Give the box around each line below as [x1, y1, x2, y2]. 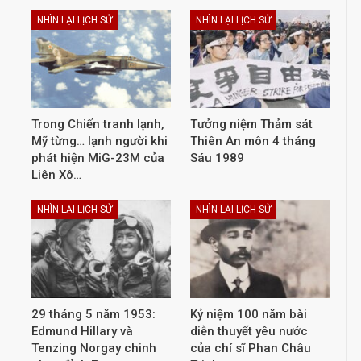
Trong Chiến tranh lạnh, [31, 117, 164, 132]
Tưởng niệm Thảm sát [190, 117, 313, 132]
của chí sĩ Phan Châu [190, 340, 311, 355]
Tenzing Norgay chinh [31, 340, 156, 355]
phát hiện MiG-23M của [31, 151, 164, 166]
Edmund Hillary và [31, 323, 133, 338]
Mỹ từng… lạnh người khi [31, 134, 168, 149]
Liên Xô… [31, 168, 81, 183]
